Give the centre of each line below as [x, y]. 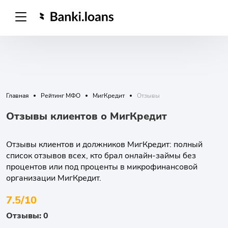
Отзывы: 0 [27, 216]
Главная [17, 96]
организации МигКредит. [54, 178]
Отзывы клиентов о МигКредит [87, 116]
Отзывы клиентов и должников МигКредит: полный [104, 145]
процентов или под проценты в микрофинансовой [102, 167]
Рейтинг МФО [61, 96]
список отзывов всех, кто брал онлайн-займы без [101, 156]
